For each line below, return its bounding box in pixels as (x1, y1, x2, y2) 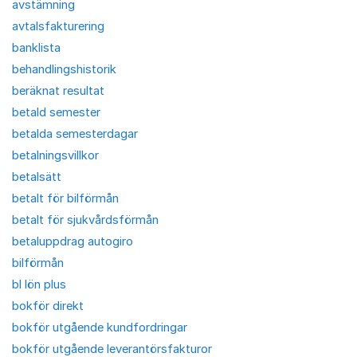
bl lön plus (12, 277, 66, 292)
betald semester (12, 104, 100, 120)
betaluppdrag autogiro (12, 233, 133, 249)
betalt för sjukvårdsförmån (12, 212, 159, 227)
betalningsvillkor (12, 147, 99, 163)
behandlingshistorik (12, 61, 116, 76)
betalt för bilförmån (12, 190, 119, 206)
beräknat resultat (12, 83, 104, 98)
